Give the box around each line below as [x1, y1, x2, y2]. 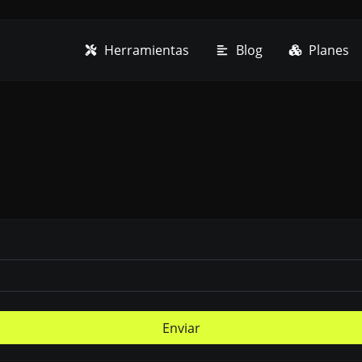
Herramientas [101, 41, 189, 59]
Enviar [162, 318, 200, 337]
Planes [305, 41, 349, 59]
